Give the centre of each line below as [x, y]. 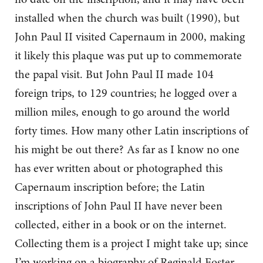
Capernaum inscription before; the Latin [110, 187]
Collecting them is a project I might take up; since [131, 244]
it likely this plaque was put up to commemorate [128, 56]
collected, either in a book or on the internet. [121, 225]
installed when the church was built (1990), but [127, 18]
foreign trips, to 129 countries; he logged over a [126, 93]
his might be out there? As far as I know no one [127, 150]
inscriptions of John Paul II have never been [119, 206]
